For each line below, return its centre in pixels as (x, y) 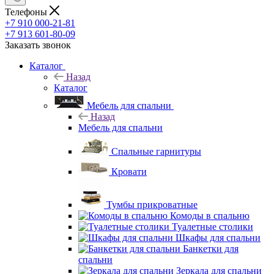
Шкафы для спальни (218, 237)
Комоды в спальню (210, 215)
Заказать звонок (38, 45)
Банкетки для (211, 248)
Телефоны (27, 12)
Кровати (129, 171)
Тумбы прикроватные (152, 204)
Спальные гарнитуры (156, 151)
